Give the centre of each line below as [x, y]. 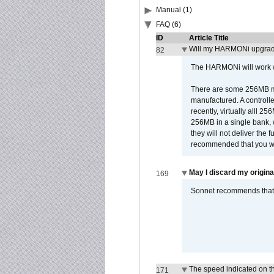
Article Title [209, 38]
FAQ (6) [168, 24]
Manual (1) [174, 10]
